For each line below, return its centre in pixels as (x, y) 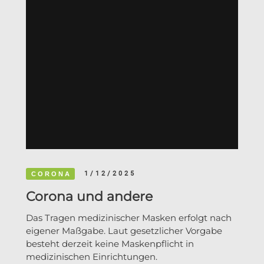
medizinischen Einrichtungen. (92, 257)
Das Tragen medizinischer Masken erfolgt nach (129, 218)
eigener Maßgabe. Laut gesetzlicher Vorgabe (124, 231)
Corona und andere (89, 197)
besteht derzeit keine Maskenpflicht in (110, 244)
